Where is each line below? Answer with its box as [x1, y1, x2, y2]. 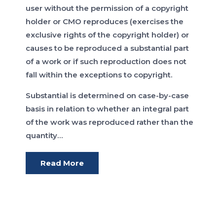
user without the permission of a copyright [26, 3, 189, 13]
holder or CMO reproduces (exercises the [26, 17, 184, 27]
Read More [40, 158, 84, 168]
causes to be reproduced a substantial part [26, 43, 189, 53]
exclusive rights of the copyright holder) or [26, 30, 189, 40]
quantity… [26, 131, 63, 141]
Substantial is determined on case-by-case [26, 91, 189, 101]
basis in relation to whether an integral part [26, 104, 189, 114]
